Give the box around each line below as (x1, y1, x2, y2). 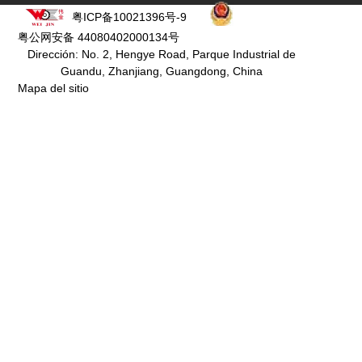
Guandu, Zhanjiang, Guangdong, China (60, 65, 263, 78)
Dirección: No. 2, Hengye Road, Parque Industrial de (27, 48, 296, 61)
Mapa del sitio (18, 82, 90, 95)
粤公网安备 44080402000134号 (18, 31, 180, 44)
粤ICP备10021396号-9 (72, 10, 187, 23)
